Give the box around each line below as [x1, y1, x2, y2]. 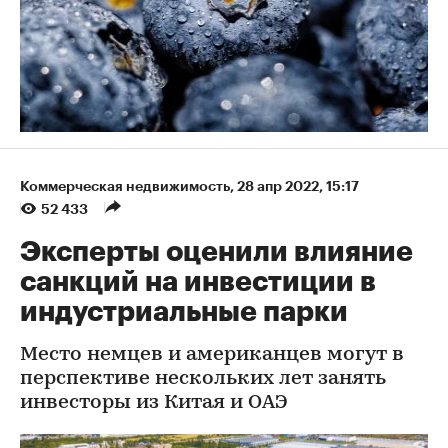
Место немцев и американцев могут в [20, 344, 404, 365]
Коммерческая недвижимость [20, 178, 230, 193]
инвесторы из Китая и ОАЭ [20, 392, 288, 413]
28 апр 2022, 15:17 [237, 178, 359, 193]
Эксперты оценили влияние [20, 237, 413, 266]
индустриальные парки [20, 297, 348, 326]
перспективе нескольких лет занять [20, 368, 386, 389]
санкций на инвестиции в [20, 267, 376, 296]
